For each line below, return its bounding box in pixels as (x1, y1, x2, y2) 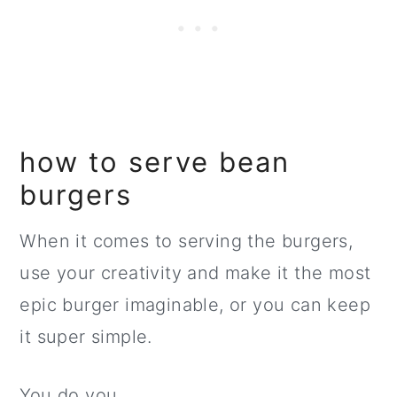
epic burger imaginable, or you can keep (19, 294, 370, 315)
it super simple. (19, 326, 152, 347)
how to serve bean (19, 145, 291, 178)
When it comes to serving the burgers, (19, 230, 354, 252)
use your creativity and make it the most (19, 262, 371, 284)
